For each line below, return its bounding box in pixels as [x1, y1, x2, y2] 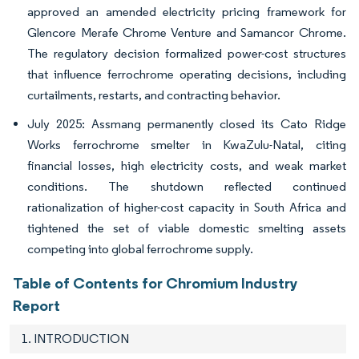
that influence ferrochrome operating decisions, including [27, 66, 346, 82]
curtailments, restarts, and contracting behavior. [27, 87, 280, 103]
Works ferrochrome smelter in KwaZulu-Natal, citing [27, 136, 346, 152]
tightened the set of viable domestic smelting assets [27, 220, 346, 236]
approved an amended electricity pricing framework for [27, 3, 346, 19]
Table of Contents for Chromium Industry [13, 272, 298, 292]
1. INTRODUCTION [22, 330, 129, 346]
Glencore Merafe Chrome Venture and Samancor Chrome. [27, 24, 346, 40]
